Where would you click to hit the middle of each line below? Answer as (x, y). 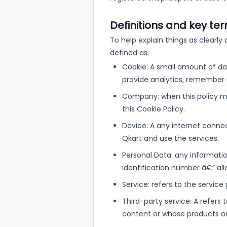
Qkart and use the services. (171, 138)
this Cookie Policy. (154, 109)
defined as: (129, 53)
